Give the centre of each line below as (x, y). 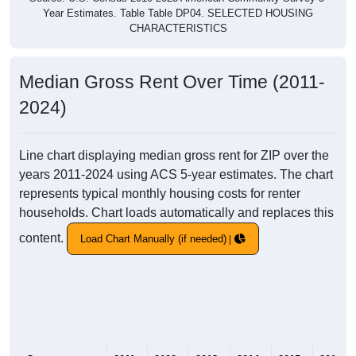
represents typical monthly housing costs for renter (160, 194)
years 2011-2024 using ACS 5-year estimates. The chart (176, 175)
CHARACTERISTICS (178, 29)
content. (43, 238)
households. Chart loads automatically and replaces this (176, 213)
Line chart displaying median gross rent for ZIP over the (174, 156)
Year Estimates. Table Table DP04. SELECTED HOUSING (178, 14)
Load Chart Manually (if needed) (153, 239)
